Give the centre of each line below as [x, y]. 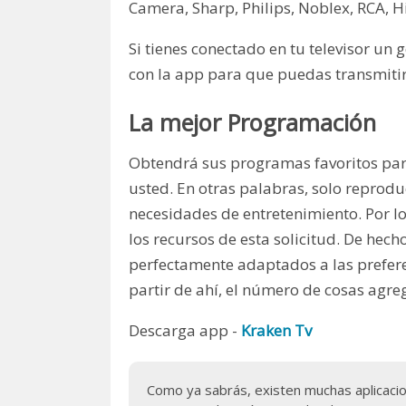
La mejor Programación [252, 123]
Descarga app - [185, 331]
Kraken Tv [276, 331]
